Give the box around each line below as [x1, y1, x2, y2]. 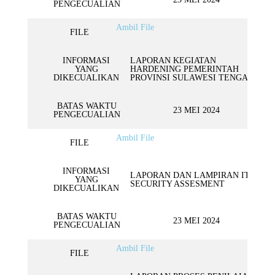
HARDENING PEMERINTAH [130, 64, 239, 74]
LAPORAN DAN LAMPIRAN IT [130, 171, 250, 180]
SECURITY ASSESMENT [130, 179, 225, 188]
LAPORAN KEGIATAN [130, 56, 216, 65]
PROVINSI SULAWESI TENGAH [130, 73, 254, 82]
